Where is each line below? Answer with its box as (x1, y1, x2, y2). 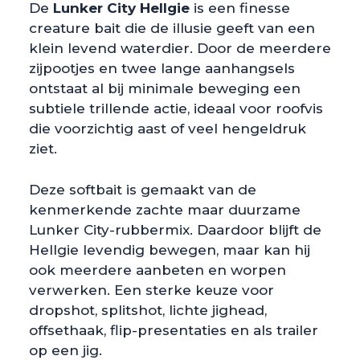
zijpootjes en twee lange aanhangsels (29, 60, 295, 76)
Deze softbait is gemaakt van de (29, 181, 256, 198)
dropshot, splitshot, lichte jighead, (29, 301, 267, 318)
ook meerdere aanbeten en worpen (29, 261, 286, 278)
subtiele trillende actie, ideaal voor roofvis (29, 100, 323, 117)
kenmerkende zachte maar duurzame (29, 201, 301, 218)
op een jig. (29, 342, 102, 358)
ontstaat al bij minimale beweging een (29, 80, 301, 96)
